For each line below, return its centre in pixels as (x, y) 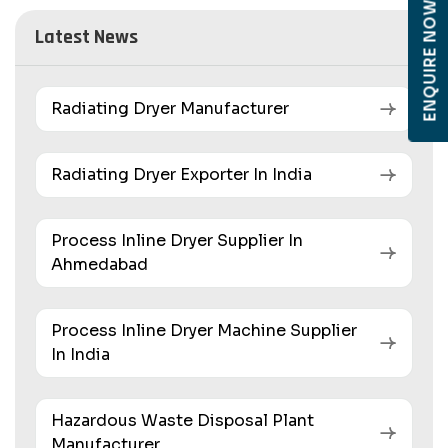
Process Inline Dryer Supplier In (177, 241)
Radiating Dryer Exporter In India (181, 175)
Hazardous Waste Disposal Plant (182, 421)
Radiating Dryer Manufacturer (170, 109)
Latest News (86, 37)
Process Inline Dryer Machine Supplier (204, 331)
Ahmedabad (99, 265)
